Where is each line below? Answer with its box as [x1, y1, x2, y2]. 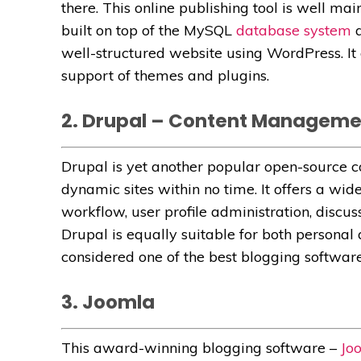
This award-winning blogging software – [61, 338, 341, 357]
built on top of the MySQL [61, 20, 236, 39]
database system [236, 20, 351, 39]
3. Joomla [61, 288, 155, 315]
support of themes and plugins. [61, 65, 269, 85]
